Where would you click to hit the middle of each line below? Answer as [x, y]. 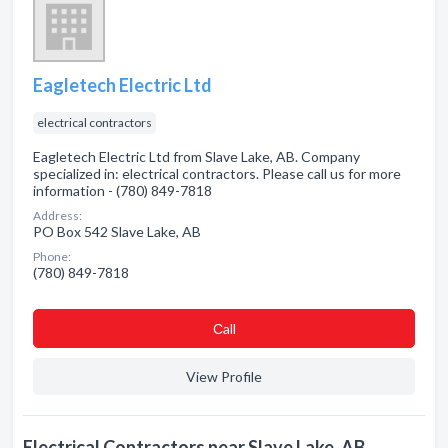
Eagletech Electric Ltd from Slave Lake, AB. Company [196, 156]
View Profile [224, 376]
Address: [57, 215]
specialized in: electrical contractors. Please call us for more [217, 173]
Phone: [52, 256]
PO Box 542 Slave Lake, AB [117, 231]
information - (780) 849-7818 [122, 190]
